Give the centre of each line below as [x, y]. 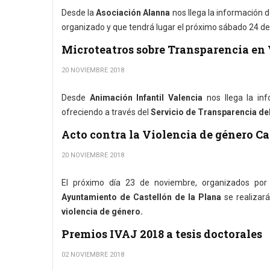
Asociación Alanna [133, 13]
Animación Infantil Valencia [146, 98]
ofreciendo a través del [105, 112]
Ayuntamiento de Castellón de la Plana [142, 197]
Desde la [79, 13]
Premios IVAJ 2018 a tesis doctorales [162, 234]
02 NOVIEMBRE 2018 [93, 255]
